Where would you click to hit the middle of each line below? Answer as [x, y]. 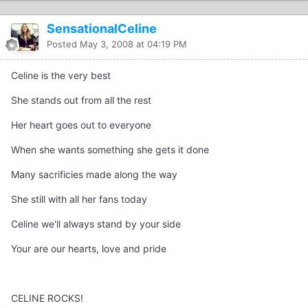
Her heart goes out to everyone [81, 124]
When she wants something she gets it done [110, 149]
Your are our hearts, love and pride [89, 248]
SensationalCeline [102, 28]
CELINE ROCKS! [47, 298]
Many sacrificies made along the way [94, 174]
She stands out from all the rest [81, 100]
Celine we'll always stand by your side [96, 223]
